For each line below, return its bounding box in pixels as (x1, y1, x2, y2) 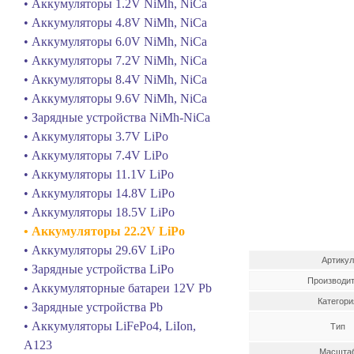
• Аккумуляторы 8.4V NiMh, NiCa (24, 73, 207, 86)
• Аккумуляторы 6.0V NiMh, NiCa (24, 35, 207, 48)
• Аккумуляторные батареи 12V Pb (24, 281, 212, 295)
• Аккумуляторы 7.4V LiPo (24, 149, 168, 162)
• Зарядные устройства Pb (24, 300, 163, 314)
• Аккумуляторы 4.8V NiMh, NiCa (24, 16, 207, 29)
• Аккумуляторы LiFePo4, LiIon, (24, 319, 196, 333)
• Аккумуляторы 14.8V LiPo (24, 186, 175, 200)
